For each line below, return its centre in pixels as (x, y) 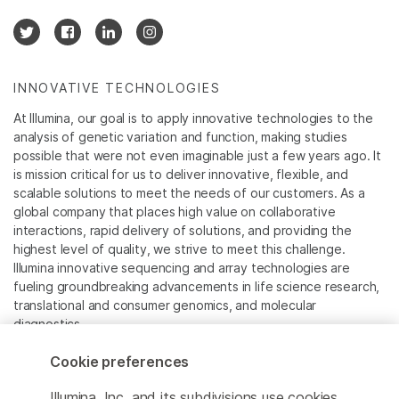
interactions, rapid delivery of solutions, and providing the (183, 231)
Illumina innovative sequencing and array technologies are (182, 268)
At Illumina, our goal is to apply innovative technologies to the (193, 118)
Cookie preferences (120, 362)
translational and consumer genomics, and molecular (165, 305)
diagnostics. (49, 324)
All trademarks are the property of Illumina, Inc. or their (171, 364)
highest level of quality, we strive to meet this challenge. (179, 249)
